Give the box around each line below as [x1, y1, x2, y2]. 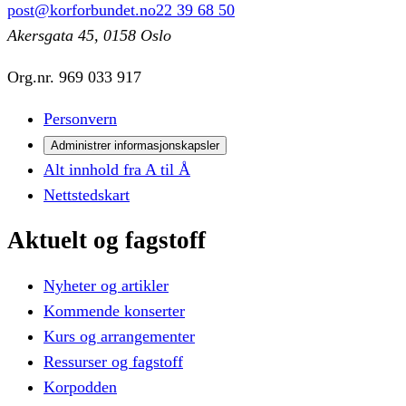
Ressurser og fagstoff [43, 353, 183, 372]
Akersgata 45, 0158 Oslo [7, 25, 171, 44]
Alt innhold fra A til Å [43, 159, 190, 179]
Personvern [43, 109, 117, 128]
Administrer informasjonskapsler [51, 138, 219, 152]
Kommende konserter [43, 302, 185, 321]
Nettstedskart [43, 185, 130, 204]
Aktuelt [7, 227, 93, 255]
